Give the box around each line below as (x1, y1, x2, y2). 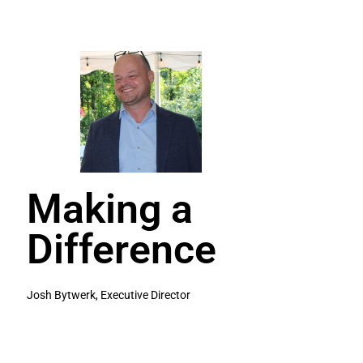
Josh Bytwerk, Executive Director (27, 288, 191, 301)
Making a (27, 186, 194, 233)
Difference (27, 226, 217, 273)
